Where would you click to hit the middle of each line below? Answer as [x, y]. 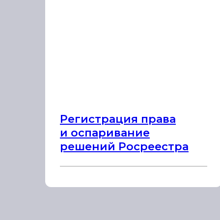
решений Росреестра [124, 147]
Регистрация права [118, 119]
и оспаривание [105, 133]
